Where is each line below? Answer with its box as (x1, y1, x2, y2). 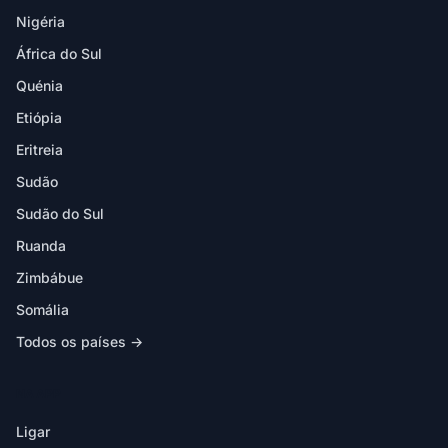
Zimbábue (16, 269, 83, 286)
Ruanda (16, 237, 66, 254)
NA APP (16, 386, 61, 401)
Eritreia (16, 141, 63, 158)
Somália (16, 301, 69, 318)
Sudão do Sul (16, 205, 104, 222)
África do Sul (16, 45, 102, 62)
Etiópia (16, 109, 62, 126)
